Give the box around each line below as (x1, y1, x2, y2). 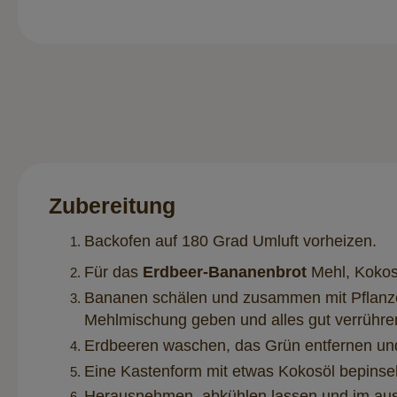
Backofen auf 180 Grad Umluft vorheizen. (84, 231, 377, 250)
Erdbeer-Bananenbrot (143, 263, 307, 282)
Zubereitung (49, 192, 175, 218)
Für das (84, 263, 143, 282)
